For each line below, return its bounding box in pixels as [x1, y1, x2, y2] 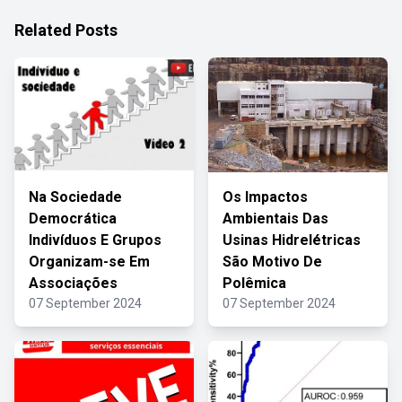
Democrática [29, 210, 117, 227]
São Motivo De [223, 253, 322, 270]
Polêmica [223, 275, 286, 292]
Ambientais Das [223, 210, 328, 227]
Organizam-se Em [29, 253, 150, 270]
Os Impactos [223, 188, 308, 205]
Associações [29, 275, 118, 292]
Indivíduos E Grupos [29, 232, 162, 249]
